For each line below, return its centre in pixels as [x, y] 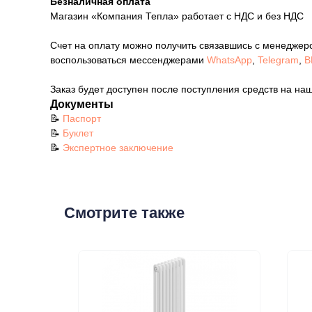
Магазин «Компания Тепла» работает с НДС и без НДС [177, 16]
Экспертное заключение [118, 148]
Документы [82, 104]
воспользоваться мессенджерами [128, 60]
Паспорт [82, 119]
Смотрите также [124, 213]
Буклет [78, 133]
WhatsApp [229, 60]
